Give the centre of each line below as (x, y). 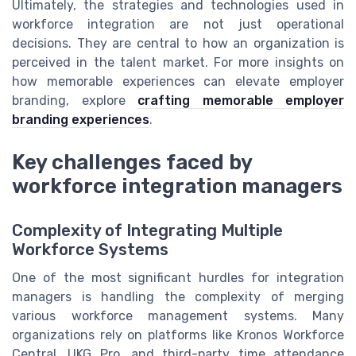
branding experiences (81, 119)
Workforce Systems (90, 250)
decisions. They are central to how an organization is (178, 43)
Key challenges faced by (132, 162)
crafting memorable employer (241, 100)
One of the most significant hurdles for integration (178, 278)
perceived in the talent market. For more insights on (178, 62)
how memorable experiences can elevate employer (178, 81)
